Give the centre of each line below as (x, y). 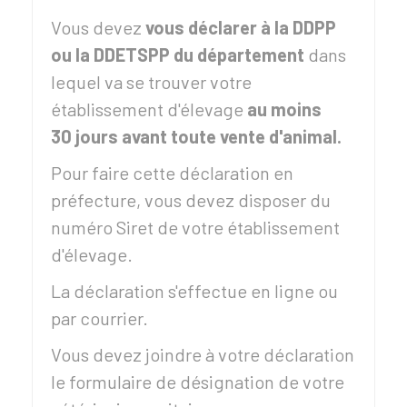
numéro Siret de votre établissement (195, 227)
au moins (284, 109)
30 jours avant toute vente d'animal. (196, 136)
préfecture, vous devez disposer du (191, 200)
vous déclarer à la (219, 27)
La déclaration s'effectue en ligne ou (194, 291)
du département (237, 55)
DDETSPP (132, 55)
